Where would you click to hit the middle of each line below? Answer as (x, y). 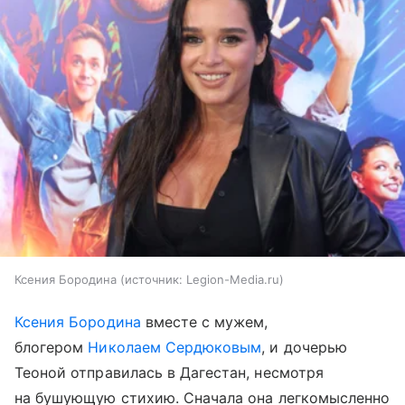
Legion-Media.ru (233, 279)
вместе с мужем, (204, 321)
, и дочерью (304, 347)
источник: (154, 279)
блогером (52, 347)
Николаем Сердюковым (175, 347)
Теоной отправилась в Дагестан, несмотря (169, 372)
